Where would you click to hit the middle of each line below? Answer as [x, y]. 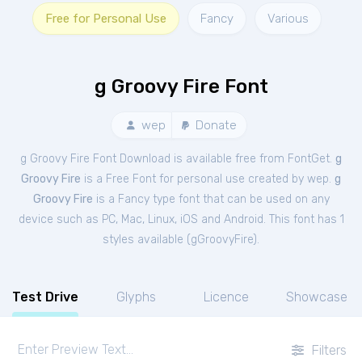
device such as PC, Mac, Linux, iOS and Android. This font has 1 [181, 219]
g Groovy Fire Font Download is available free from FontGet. [178, 159]
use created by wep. [280, 179]
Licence [226, 297]
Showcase [317, 297]
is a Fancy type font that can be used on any [211, 199]
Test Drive [45, 297]
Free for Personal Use [106, 19]
